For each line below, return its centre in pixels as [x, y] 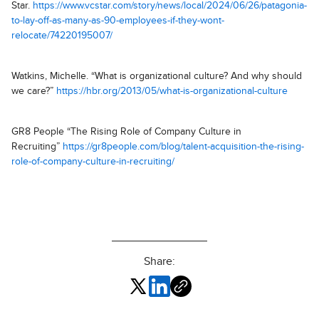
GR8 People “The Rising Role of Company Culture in [126, 132]
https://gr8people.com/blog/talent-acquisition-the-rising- [183, 147]
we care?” [34, 91]
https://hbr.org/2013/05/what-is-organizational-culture [172, 91]
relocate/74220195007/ [62, 36]
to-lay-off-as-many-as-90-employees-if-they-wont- [118, 21]
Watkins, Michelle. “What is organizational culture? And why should [157, 77]
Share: [159, 262]
